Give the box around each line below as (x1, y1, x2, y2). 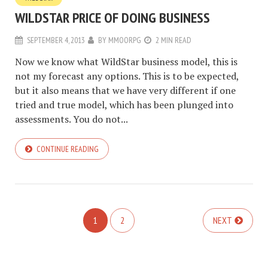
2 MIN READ (156, 35, 191, 46)
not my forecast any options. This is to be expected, (15, 69, 239, 83)
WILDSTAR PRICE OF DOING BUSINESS (15, 8, 210, 28)
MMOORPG (108, 35, 141, 46)
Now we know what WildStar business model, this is (15, 55, 237, 69)
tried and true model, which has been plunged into (15, 98, 233, 112)
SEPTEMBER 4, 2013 (27, 35, 85, 46)
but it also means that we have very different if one (15, 84, 236, 98)
